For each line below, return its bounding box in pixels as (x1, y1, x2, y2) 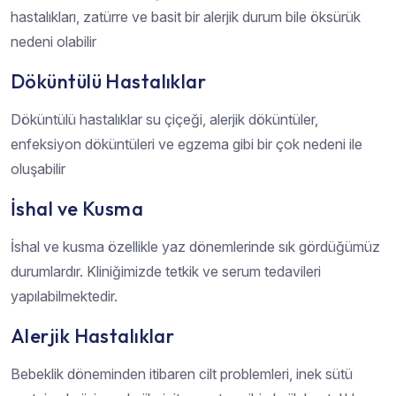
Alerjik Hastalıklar (11, 323, 175, 348)
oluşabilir (11, 159, 65, 178)
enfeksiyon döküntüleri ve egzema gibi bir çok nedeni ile (11, 134, 362, 153)
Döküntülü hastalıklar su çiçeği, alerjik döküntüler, (11, 110, 318, 128)
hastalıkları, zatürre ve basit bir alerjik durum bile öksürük (11, 7, 361, 26)
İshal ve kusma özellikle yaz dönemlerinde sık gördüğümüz (11, 237, 380, 255)
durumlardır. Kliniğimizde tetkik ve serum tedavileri (11, 262, 321, 280)
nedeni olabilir (11, 32, 96, 50)
